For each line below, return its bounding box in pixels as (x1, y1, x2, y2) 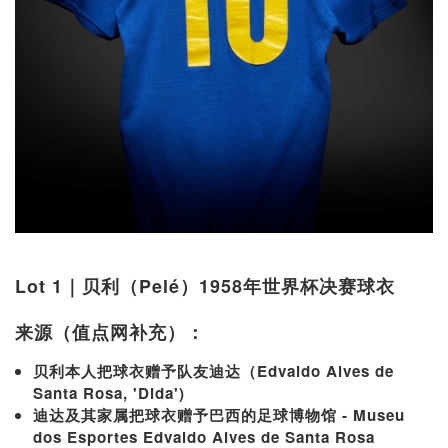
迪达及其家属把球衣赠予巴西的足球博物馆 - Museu (33, 403, 405, 426)
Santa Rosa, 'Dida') (33, 381, 185, 404)
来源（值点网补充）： (15, 318, 205, 345)
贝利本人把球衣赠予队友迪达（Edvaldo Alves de (33, 359, 394, 382)
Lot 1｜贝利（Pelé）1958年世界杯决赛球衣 (15, 272, 395, 299)
